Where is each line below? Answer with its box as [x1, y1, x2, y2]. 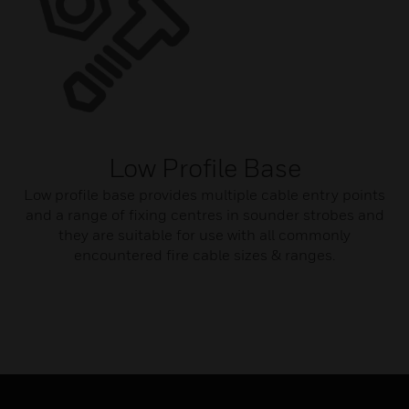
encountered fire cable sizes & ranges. [74, 246, 335, 264]
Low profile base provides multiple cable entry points [24, 185, 385, 204]
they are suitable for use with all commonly [58, 225, 351, 244]
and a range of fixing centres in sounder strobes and [25, 205, 384, 224]
